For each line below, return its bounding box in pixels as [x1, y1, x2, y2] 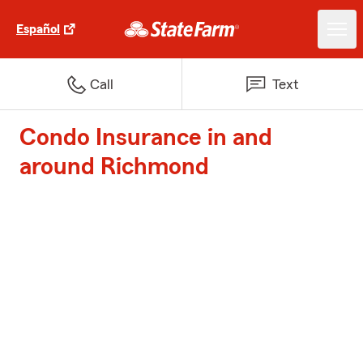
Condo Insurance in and [19, 126, 272, 150]
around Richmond [19, 155, 209, 179]
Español [16, 23, 60, 36]
